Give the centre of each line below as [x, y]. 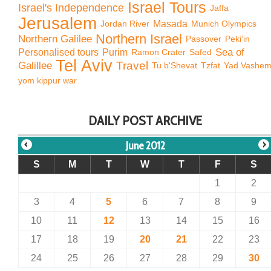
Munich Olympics [224, 23]
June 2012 [145, 146]
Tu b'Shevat [175, 66]
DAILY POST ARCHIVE [145, 121]
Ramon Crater [158, 52]
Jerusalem [57, 23]
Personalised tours [58, 53]
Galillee [35, 66]
